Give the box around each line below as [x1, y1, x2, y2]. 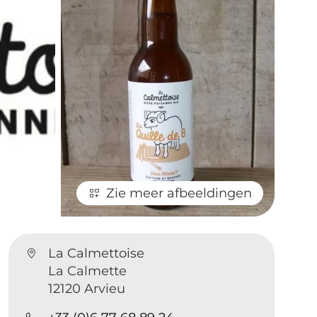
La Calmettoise [48, 245, 145, 261]
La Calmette [48, 263, 127, 279]
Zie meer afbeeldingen [106, 185, 252, 201]
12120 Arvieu [48, 280, 126, 296]
